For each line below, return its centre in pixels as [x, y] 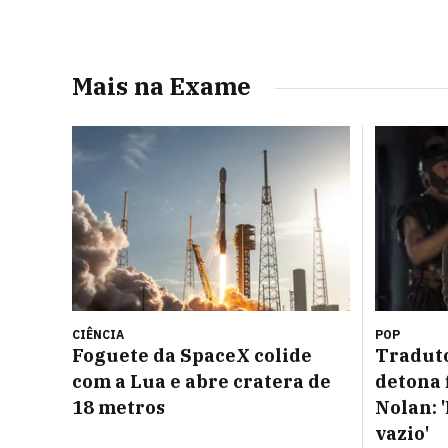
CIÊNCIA [98, 335]
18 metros [118, 408]
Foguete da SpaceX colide [192, 356]
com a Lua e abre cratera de [201, 382]
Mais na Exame [161, 86]
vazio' [402, 434]
